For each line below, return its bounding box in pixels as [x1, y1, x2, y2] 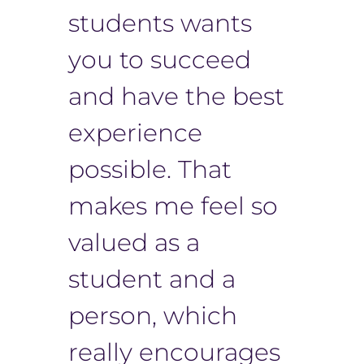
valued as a [68, 227, 200, 258]
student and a [68, 263, 236, 294]
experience [68, 117, 202, 148]
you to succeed [68, 44, 251, 75]
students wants [68, 7, 252, 38]
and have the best [68, 80, 284, 111]
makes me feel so [68, 190, 278, 221]
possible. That [68, 154, 232, 184]
